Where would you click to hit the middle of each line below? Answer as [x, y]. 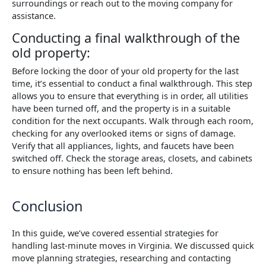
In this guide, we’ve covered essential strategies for [115, 233]
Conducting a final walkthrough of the [126, 38]
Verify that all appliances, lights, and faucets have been [123, 145]
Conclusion [47, 206]
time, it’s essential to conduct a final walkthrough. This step [132, 83]
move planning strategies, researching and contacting [121, 258]
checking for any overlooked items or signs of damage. [124, 133]
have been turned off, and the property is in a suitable [121, 108]
